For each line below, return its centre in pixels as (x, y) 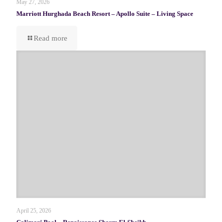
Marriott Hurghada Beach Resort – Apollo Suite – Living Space (105, 13)
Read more (51, 38)
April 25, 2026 (34, 211)
